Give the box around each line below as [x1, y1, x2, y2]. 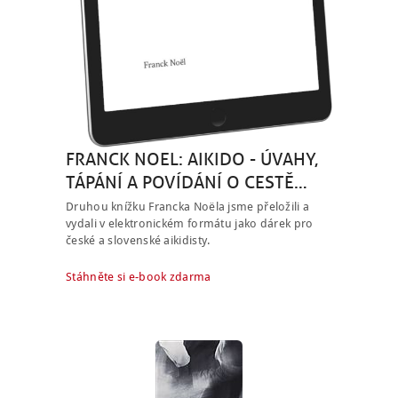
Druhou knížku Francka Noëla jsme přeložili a [66, 199, 310, 213]
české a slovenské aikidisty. [66, 233, 211, 247]
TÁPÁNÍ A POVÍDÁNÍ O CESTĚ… [66, 170, 307, 193]
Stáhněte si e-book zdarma [66, 269, 211, 283]
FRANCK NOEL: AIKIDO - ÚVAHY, [66, 147, 318, 170]
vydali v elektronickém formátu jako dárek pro [66, 216, 314, 230]
